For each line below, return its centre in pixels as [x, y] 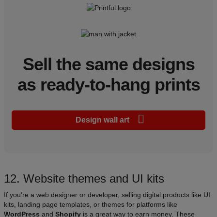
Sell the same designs [108, 64]
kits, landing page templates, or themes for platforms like [91, 204]
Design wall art [103, 120]
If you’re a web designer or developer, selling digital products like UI [107, 194]
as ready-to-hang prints [108, 84]
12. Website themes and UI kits [84, 178]
